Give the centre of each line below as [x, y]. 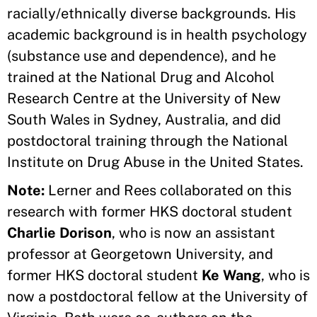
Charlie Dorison [59, 233]
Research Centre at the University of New [144, 98]
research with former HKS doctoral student [150, 212]
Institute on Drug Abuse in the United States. [157, 162]
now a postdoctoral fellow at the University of [157, 296]
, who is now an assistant [194, 233]
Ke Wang [231, 275]
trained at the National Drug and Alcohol [141, 77]
